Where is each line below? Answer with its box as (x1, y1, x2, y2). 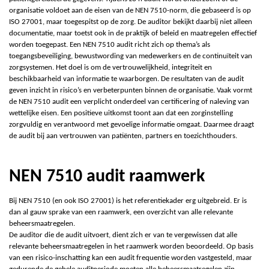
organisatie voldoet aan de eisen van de (9, 6, 135, 14)
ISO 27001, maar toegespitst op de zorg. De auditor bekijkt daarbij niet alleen (9, 17, 252, 26)
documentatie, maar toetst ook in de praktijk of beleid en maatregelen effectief (9, 29, 257, 37)
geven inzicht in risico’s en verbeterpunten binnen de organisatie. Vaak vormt (9, 86, 252, 94)
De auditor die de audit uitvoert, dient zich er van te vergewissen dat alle (9, 231, 237, 239)
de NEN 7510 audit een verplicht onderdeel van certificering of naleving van (9, 97, 249, 106)
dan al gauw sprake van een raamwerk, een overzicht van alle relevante (9, 208, 233, 216)
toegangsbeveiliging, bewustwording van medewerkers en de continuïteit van (9, 52, 252, 60)
